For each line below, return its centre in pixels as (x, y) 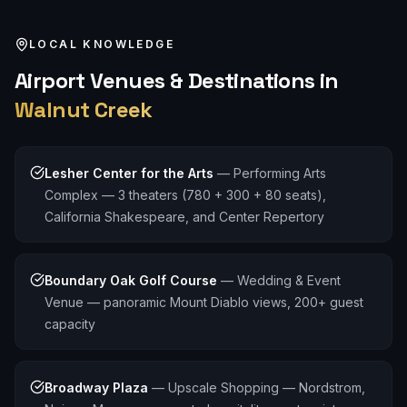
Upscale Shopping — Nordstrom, (267, 387)
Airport (50, 80)
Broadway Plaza (96, 387)
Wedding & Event (289, 280)
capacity (70, 324)
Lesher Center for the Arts (129, 173)
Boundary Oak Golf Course (131, 280)
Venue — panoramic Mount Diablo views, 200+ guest (204, 302)
